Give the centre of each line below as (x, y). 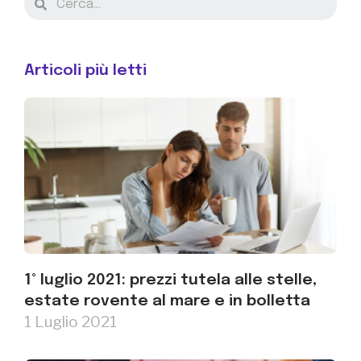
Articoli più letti (85, 71)
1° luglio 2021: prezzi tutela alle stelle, (170, 280)
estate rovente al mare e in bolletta (167, 301)
